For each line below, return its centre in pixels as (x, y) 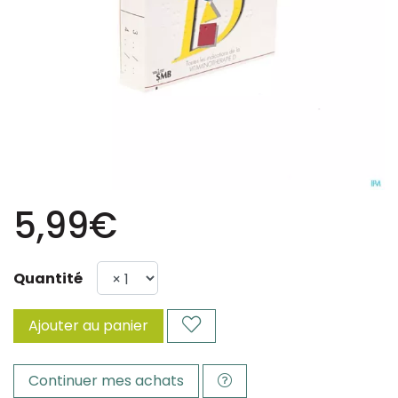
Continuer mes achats (106, 381)
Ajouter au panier (88, 326)
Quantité (48, 279)
